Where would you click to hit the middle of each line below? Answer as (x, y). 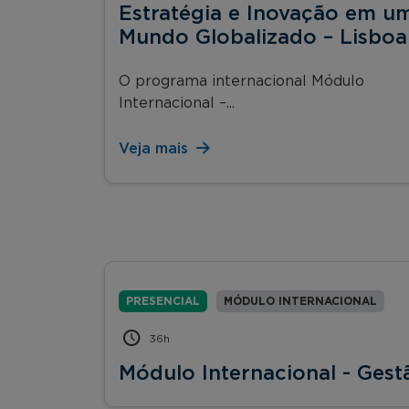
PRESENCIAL (163, 301)
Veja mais (156, 148)
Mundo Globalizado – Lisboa (263, 37)
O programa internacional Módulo (241, 81)
